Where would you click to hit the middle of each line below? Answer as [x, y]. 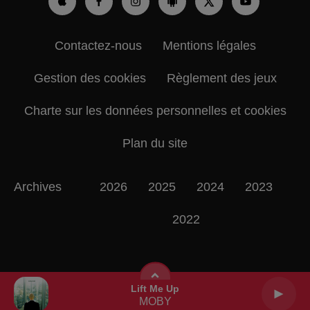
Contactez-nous [98, 45]
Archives [38, 186]
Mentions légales [209, 45]
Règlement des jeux [221, 78]
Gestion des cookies [90, 78]
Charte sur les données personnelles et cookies [155, 110]
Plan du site [155, 143]
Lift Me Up [155, 288]
